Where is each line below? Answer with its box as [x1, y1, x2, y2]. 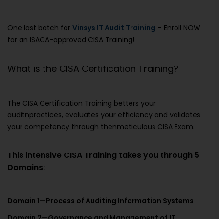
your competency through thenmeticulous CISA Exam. [7, 122, 195, 132]
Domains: [7, 162, 45, 174]
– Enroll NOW [155, 23, 200, 33]
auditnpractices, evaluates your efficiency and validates [7, 110, 200, 120]
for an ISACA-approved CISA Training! [7, 35, 136, 45]
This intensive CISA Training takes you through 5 [7, 150, 199, 161]
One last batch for [7, 23, 72, 33]
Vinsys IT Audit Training [72, 23, 155, 33]
